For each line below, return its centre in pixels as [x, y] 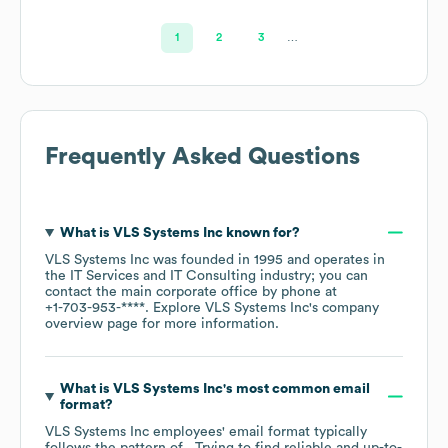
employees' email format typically [258, 431]
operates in [347, 259]
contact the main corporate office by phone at [191, 291]
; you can [339, 275]
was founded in [201, 259]
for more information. [208, 323]
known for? [261, 232]
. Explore [175, 307]
